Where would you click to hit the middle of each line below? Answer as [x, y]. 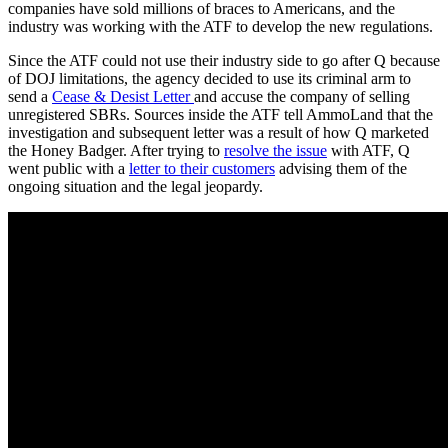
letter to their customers [202, 168]
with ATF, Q [368, 150]
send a [30, 96]
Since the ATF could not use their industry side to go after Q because [224, 60]
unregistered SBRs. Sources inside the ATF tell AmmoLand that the [220, 114]
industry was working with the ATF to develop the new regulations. [220, 26]
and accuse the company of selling [302, 96]
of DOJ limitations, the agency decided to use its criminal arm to [209, 78]
